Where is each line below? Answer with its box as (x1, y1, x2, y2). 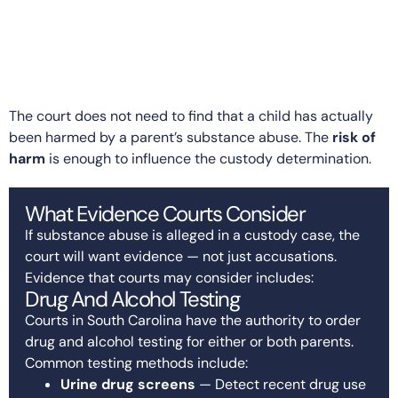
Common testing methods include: (25, 353, 248, 372)
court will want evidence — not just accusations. (25, 246, 337, 266)
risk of (332, 127, 376, 147)
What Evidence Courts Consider (25, 199, 306, 227)
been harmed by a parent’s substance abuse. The (9, 127, 332, 147)
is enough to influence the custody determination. (45, 148, 371, 168)
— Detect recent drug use (195, 374, 366, 394)
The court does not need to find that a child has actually (9, 106, 373, 125)
